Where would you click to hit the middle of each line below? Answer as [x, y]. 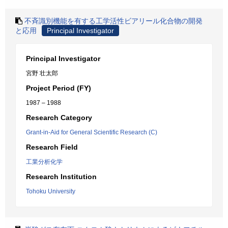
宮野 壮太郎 [42, 73]
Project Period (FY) [59, 88]
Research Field [52, 147]
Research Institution [61, 177]
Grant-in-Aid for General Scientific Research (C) [92, 132]
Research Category [59, 118]
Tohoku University [51, 191]
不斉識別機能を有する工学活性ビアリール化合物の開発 [113, 21]
